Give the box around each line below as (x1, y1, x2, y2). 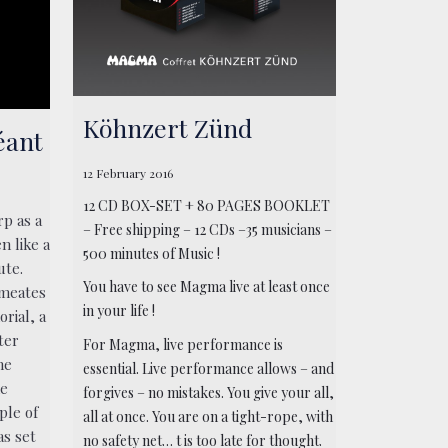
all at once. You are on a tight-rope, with (83, 406, 334, 426)
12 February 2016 (83, 164, 174, 181)
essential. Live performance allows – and (83, 358, 335, 378)
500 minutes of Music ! (83, 244, 221, 264)
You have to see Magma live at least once (83, 277, 331, 297)
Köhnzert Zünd (83, 110, 253, 144)
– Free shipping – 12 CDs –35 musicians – (83, 220, 333, 240)
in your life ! (83, 301, 156, 321)
